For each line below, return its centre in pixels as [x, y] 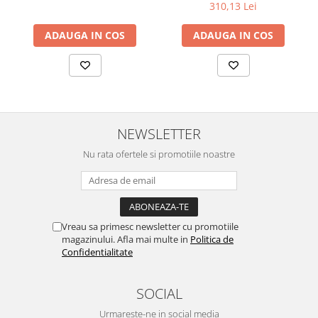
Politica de [212, 239]
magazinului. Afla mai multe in [126, 239]
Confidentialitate [97, 252]
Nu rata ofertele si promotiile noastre [159, 154]
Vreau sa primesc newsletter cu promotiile [150, 226]
